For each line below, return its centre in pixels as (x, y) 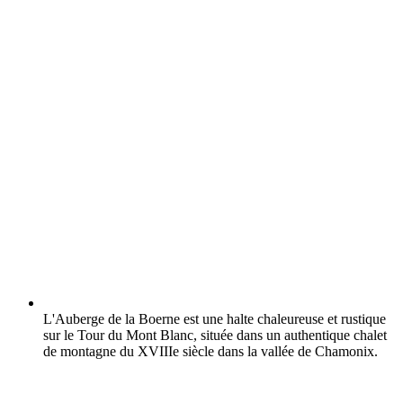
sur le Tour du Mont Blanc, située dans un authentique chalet (215, 335)
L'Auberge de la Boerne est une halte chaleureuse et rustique (215, 318)
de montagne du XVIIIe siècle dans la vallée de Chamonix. (210, 351)
